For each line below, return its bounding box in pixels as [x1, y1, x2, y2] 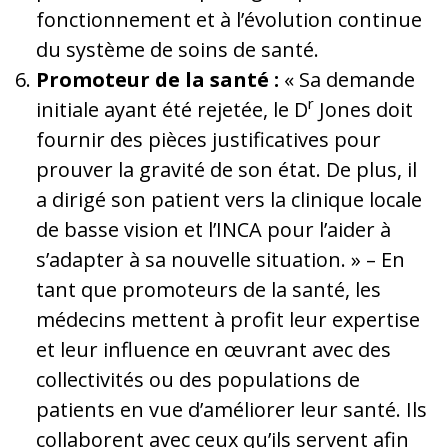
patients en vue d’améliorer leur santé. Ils [36, 395, 427, 423]
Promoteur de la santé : [36, 65, 279, 93]
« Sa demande [279, 65, 415, 93]
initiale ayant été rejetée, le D [36, 95, 308, 123]
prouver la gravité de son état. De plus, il [36, 155, 417, 183]
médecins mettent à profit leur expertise [36, 305, 420, 333]
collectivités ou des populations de [36, 365, 360, 393]
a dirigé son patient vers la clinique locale [36, 185, 422, 213]
